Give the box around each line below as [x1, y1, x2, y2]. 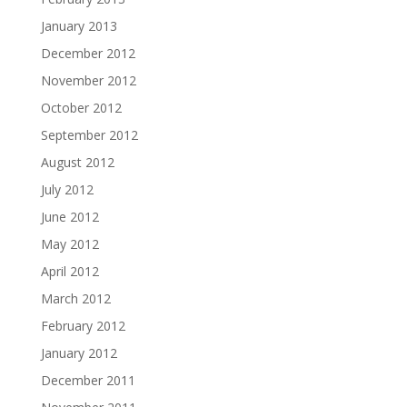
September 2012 [40, 126, 138, 144]
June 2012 [40, 208, 99, 226]
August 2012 [40, 154, 114, 172]
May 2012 [40, 235, 99, 253]
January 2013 [40, 17, 117, 35]
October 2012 [40, 99, 122, 117]
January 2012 [40, 344, 117, 362]
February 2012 [40, 317, 125, 335]
